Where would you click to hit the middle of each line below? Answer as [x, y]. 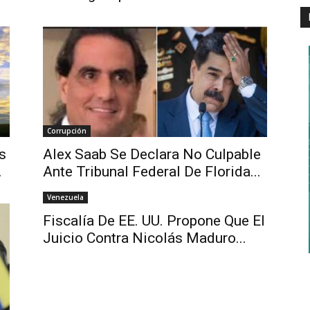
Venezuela [65, 197]
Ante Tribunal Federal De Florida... [152, 172]
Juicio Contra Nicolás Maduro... [145, 238]
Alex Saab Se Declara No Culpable [152, 154]
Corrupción [67, 131]
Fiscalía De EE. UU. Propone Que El [154, 221]
